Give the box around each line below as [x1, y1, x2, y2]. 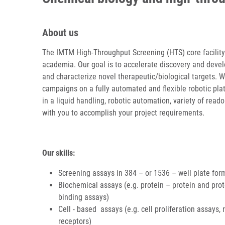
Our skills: [42, 148, 77, 158]
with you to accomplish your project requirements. [42, 108, 204, 118]
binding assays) [58, 192, 109, 202]
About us [42, 27, 78, 39]
